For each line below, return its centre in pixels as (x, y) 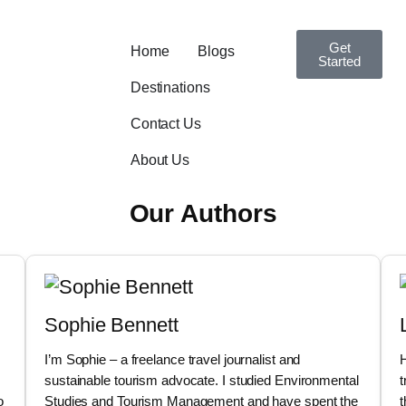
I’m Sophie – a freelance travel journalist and (173, 359)
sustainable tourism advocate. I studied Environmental (202, 380)
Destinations (170, 87)
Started (339, 61)
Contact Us (165, 124)
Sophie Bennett (111, 325)
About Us (160, 160)
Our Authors (203, 214)
